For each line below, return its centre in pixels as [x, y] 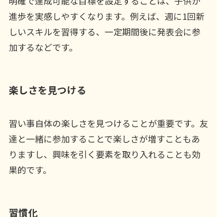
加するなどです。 [43, 47]
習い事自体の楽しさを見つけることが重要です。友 [108, 123]
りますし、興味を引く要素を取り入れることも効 [104, 154]
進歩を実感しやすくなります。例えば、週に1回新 [106, 16]
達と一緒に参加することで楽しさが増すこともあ [104, 139]
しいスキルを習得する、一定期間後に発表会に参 [104, 31]
